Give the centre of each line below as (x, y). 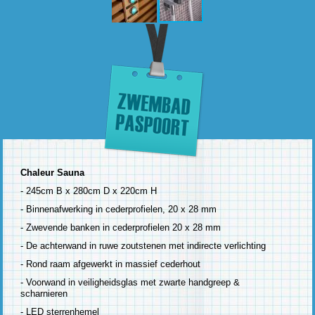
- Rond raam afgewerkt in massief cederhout (111, 264)
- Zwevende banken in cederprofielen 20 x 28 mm (121, 227)
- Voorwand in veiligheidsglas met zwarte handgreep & (130, 282)
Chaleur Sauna (53, 172)
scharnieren (44, 293)
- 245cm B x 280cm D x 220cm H (89, 191)
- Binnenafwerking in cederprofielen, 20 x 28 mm (119, 209)
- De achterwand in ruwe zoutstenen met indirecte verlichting (143, 245)
